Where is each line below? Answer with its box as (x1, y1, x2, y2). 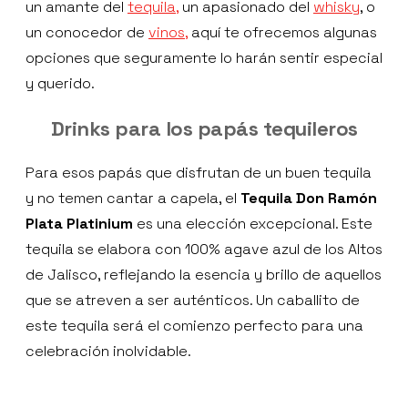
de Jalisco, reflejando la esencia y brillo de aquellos (25, 264, 382, 284)
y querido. (25, 73, 95, 93)
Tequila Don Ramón (240, 188, 377, 208)
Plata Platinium (25, 213, 133, 233)
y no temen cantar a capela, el (25, 188, 240, 208)
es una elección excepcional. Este (133, 213, 372, 233)
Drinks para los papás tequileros (50, 115, 358, 141)
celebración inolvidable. (25, 341, 191, 361)
